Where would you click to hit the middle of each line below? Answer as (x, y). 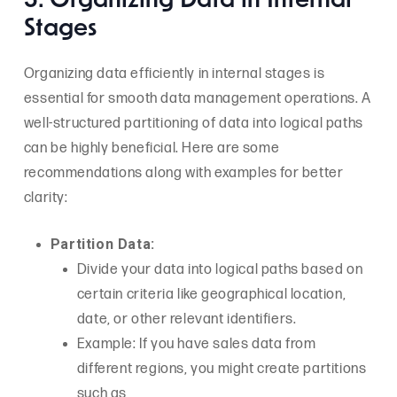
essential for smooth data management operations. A (197, 98)
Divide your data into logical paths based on (220, 269)
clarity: (46, 198)
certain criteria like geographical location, (211, 294)
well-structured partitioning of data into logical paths (193, 123)
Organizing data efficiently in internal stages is (174, 74)
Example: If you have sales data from (196, 344)
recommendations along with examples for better (183, 173)
